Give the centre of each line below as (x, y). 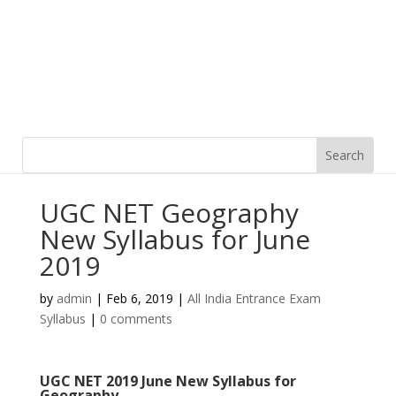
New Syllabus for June (175, 239)
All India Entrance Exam (254, 298)
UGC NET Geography (169, 213)
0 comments (136, 319)
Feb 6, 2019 (139, 298)
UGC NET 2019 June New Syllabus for (168, 381)
